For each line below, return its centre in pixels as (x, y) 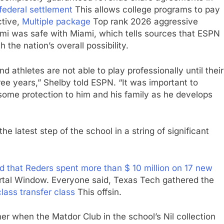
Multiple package (56, 22)
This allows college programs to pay (146, 10)
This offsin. (98, 192)
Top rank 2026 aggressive (144, 22)
